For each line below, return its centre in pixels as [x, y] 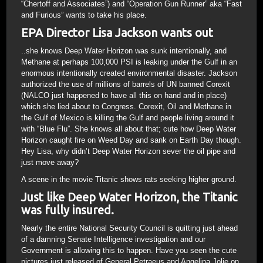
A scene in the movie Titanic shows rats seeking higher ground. [129, 179]
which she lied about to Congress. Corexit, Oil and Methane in [126, 106]
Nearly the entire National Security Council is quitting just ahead [129, 228]
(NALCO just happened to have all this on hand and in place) [124, 95]
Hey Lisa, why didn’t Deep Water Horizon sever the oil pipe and [128, 151]
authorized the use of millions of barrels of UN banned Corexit [126, 84]
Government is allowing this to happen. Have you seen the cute [129, 250]
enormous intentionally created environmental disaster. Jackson [129, 73]
